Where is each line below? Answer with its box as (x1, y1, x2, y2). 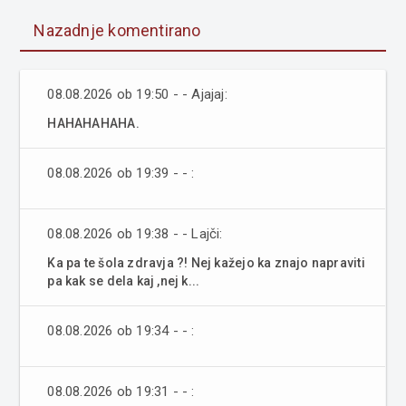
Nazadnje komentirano (34, 21, 201, 41)
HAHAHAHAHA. (47, 116, 140, 131)
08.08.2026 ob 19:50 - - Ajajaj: (47, 86, 227, 103)
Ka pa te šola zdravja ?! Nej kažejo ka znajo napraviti (47, 256, 365, 271)
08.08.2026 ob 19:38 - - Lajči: (47, 226, 223, 243)
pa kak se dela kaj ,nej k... (47, 274, 200, 289)
